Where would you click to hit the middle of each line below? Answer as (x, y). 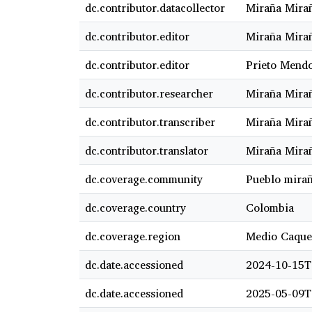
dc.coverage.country (135, 208)
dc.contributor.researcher (149, 94)
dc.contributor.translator (147, 151)
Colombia (270, 208)
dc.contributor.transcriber (150, 122)
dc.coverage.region (133, 236)
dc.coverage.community (144, 179)
